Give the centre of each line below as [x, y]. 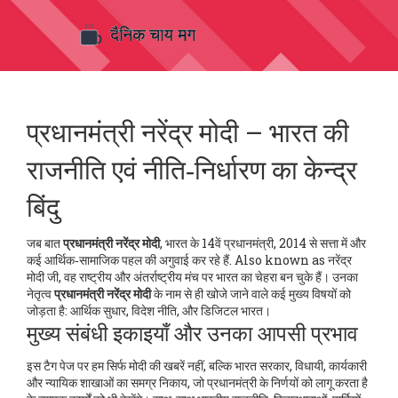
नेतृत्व [40, 294]
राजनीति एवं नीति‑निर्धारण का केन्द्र [192, 169]
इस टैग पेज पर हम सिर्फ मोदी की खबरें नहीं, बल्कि [131, 366]
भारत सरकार [262, 366]
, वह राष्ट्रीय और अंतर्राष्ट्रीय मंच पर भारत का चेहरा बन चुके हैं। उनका [208, 277]
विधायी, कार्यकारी [331, 366]
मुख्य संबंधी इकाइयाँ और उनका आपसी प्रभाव [192, 333]
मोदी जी [43, 277]
